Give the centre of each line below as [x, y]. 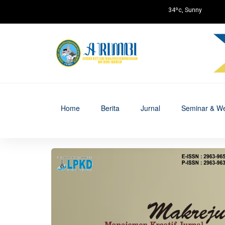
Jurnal [150, 108]
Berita [110, 108]
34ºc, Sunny [185, 10]
